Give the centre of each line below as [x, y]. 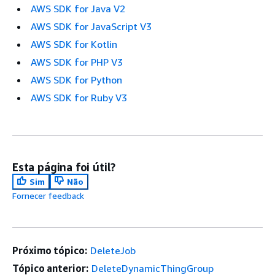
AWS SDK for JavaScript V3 [91, 27]
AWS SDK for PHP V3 [77, 62]
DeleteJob [113, 251]
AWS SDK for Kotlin [74, 45]
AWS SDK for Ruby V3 [79, 98]
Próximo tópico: [50, 251]
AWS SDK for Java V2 [78, 9]
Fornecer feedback [48, 196]
